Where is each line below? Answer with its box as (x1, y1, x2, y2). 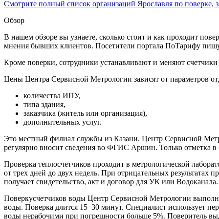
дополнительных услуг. (23, 117, 102, 126)
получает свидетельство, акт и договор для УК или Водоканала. (4, 177, 218, 186)
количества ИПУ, (23, 91, 80, 100)
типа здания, (23, 100, 66, 109)
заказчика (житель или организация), (23, 109, 147, 117)
